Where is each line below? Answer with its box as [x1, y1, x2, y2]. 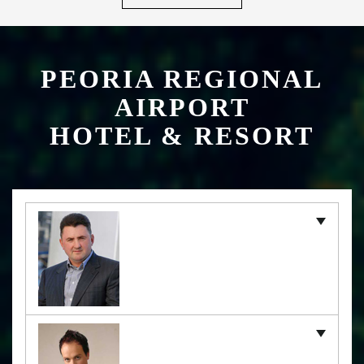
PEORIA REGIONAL [41, 64, 323, 94]
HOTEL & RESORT [50, 121, 314, 151]
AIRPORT [114, 93, 250, 123]
